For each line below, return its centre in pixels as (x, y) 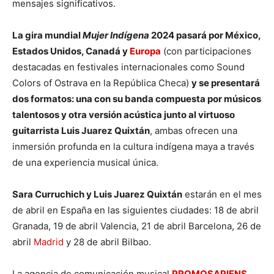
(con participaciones (206, 51)
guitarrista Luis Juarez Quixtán (81, 131)
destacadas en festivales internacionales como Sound (128, 67)
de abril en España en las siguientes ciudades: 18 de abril (135, 210)
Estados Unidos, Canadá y (71, 51)
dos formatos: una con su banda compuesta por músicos (137, 99)
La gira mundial (47, 35)
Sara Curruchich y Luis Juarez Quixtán (97, 194)
